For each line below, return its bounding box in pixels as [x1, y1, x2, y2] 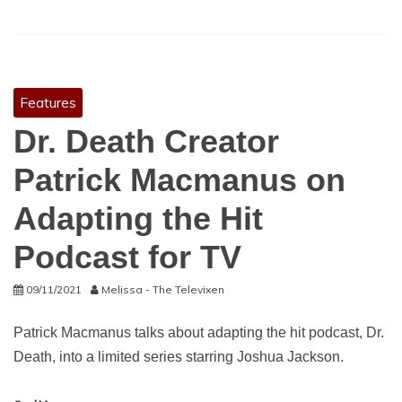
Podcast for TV [13, 239, 241, 275]
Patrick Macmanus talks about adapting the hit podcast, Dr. [13, 325, 384, 340]
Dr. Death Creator [13, 123, 279, 160]
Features [20, 93, 76, 111]
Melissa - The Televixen [101, 283, 224, 296]
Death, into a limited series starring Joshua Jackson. [13, 349, 344, 364]
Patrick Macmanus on [13, 162, 345, 198]
